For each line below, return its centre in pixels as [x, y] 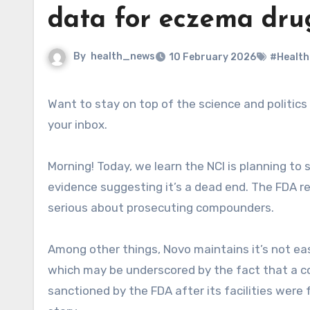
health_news [123, 57]
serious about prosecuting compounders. [161, 208]
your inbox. [77, 125]
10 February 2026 [212, 57]
